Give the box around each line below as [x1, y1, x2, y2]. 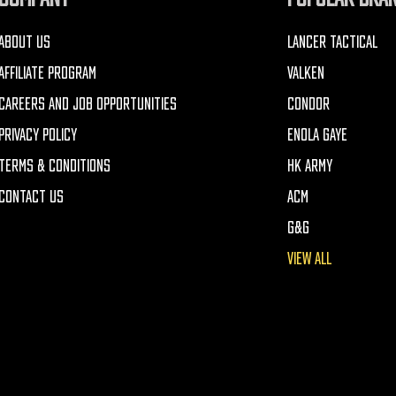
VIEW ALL [286, 250, 331, 266]
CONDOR [286, 95, 330, 111]
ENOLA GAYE [286, 126, 347, 142]
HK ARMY [286, 157, 332, 173]
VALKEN [286, 65, 324, 80]
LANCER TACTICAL [286, 34, 377, 49]
